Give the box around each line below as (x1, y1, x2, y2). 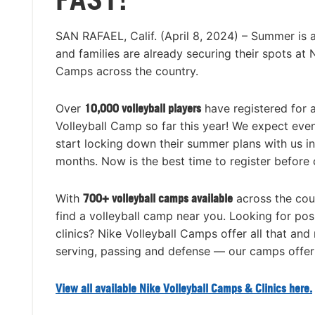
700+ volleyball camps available (83, 191, 233, 206)
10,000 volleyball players (84, 101, 201, 116)
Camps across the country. (56, 64, 198, 79)
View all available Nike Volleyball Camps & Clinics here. (56, 281, 312, 296)
